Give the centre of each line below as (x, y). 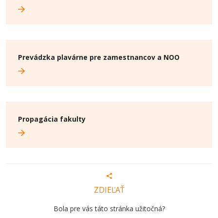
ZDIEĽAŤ (109, 190)
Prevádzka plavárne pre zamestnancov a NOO (99, 57)
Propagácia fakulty (52, 119)
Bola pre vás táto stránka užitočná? (109, 209)
